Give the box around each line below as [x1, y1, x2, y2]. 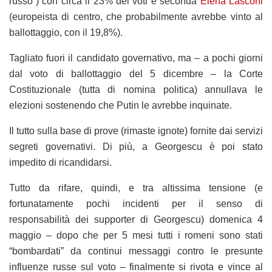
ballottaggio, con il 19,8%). [9, 27, 123, 38]
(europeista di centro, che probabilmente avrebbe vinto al [9, 11, 263, 22]
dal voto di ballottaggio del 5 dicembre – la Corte [9, 68, 263, 79]
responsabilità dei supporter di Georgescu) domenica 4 [9, 214, 263, 225]
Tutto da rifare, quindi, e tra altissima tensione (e [9, 182, 263, 193]
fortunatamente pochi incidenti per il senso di [9, 198, 263, 209]
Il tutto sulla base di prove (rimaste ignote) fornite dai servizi [9, 125, 263, 136]
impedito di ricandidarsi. [9, 157, 112, 168]
